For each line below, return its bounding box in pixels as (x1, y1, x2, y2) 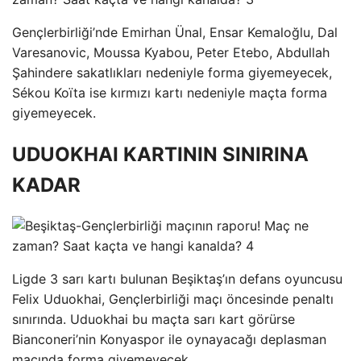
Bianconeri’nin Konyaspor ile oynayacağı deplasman (12, 331, 326, 348)
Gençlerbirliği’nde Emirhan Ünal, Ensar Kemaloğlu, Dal (12, 23, 338, 40)
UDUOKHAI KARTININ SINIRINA (12, 142, 309, 166)
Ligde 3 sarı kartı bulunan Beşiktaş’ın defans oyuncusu (12, 271, 342, 288)
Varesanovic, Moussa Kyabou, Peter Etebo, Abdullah (12, 44, 330, 60)
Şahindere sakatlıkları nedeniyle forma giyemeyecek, (12, 64, 332, 81)
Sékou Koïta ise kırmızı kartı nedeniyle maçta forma (12, 84, 327, 101)
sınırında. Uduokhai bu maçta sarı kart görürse (12, 311, 295, 328)
